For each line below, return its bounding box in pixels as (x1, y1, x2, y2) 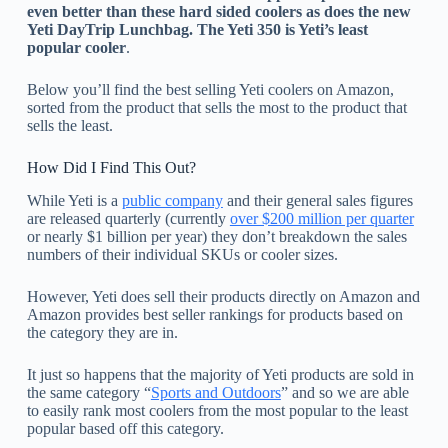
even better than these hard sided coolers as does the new (26, 3, 411, 20)
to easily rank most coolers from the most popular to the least (26, 401, 408, 419)
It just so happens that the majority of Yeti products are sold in (26, 365, 414, 383)
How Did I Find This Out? (26, 159, 196, 176)
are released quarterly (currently (26, 209, 230, 227)
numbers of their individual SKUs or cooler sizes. (26, 245, 338, 263)
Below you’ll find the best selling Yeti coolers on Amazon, (26, 81, 394, 98)
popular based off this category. (26, 419, 224, 437)
